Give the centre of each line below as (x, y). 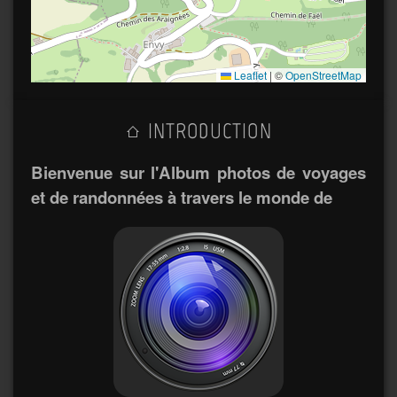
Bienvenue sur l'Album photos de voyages (198, 172)
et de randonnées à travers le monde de (182, 197)
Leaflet (249, 75)
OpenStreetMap (323, 75)
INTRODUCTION (207, 131)
